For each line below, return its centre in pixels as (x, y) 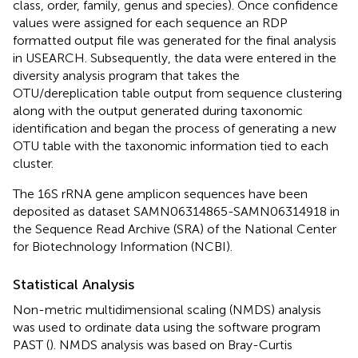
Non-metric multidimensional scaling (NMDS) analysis (167, 310)
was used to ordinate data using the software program (167, 328)
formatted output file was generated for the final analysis (175, 41)
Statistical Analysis (74, 285)
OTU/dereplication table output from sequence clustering (177, 93)
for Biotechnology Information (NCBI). (123, 247)
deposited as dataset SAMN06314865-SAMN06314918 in (176, 212)
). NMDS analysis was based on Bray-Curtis (171, 345)
